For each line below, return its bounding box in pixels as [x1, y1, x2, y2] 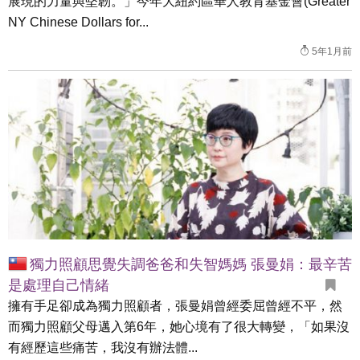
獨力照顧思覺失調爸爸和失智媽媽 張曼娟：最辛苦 [30, 256, 352, 272]
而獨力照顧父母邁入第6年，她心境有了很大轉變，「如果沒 [8, 320, 350, 333]
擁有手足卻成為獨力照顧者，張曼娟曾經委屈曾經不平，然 [8, 299, 342, 313]
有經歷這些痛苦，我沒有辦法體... [8, 341, 198, 354]
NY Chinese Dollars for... [8, 15, 149, 29]
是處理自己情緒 [8, 277, 109, 293]
